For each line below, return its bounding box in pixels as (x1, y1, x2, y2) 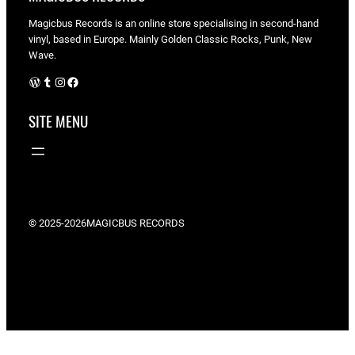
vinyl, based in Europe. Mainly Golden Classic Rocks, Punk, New (29, 33, 312, 46)
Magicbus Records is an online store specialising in (29, 17, 258, 30)
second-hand (260, 17, 319, 30)
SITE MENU (29, 111, 88, 132)
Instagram (53, 73, 64, 89)
